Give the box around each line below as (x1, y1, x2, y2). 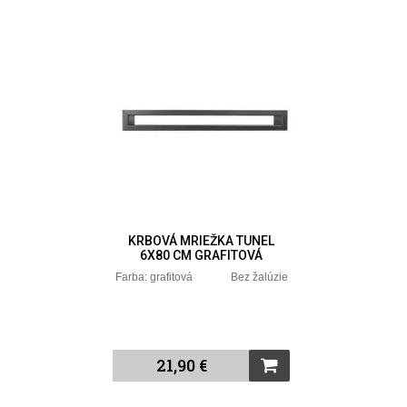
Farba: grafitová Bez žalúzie (114, 270, 288, 283)
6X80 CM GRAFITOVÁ (140, 247, 263, 263)
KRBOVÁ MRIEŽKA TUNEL (128, 233, 275, 248)
